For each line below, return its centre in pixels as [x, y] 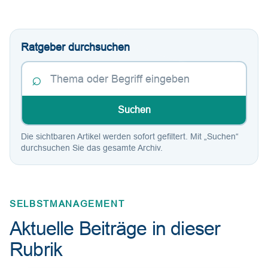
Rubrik [36, 249]
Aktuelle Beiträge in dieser [115, 229]
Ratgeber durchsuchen [75, 47]
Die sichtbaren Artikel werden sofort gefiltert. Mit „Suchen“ [130, 136]
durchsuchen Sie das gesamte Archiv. [92, 148]
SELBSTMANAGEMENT [67, 204]
